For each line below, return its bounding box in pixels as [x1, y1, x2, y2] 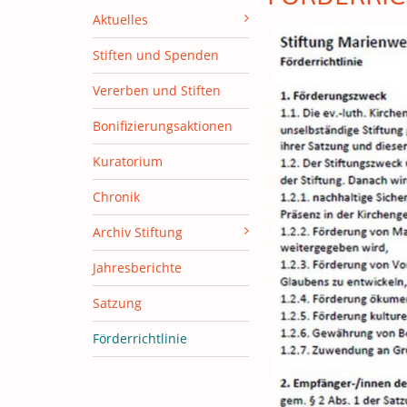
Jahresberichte [93, 259, 182, 277]
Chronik [93, 188, 140, 206]
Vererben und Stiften [93, 82, 221, 100]
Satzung [93, 294, 142, 313]
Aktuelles [93, 11, 148, 29]
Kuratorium [93, 153, 163, 171]
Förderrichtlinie [93, 330, 187, 348]
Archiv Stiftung [93, 223, 183, 242]
